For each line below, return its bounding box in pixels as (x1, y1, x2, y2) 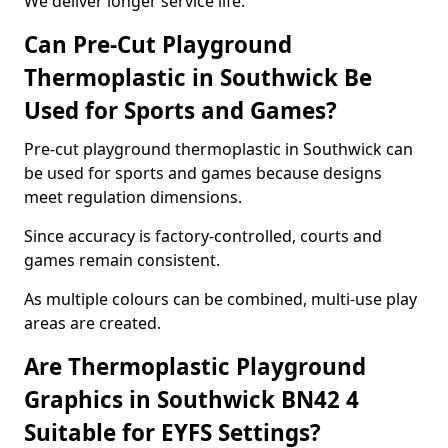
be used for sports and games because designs (24, 162, 382, 184)
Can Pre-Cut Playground (24, 29, 292, 60)
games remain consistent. (24, 249, 220, 271)
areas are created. (24, 312, 161, 334)
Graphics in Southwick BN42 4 (24, 384, 359, 415)
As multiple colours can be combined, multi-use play (24, 288, 417, 310)
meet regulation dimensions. (24, 186, 242, 208)
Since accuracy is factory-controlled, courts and (24, 225, 382, 247)
